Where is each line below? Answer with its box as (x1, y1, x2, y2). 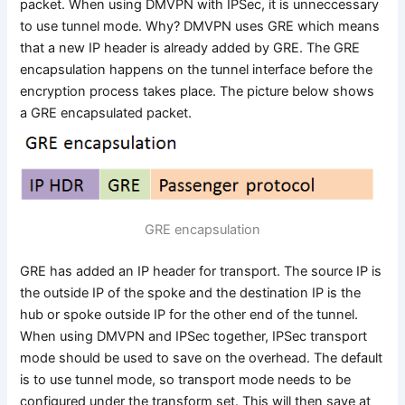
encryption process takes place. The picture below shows (20, 82, 375, 99)
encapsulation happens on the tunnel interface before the (20, 61, 373, 78)
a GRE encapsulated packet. (20, 104, 193, 121)
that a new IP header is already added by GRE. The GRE (20, 39, 361, 56)
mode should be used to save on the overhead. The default (20, 349, 383, 366)
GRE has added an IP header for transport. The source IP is (20, 262, 382, 279)
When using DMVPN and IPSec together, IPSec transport (20, 327, 368, 344)
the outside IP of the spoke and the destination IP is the (20, 284, 362, 301)
